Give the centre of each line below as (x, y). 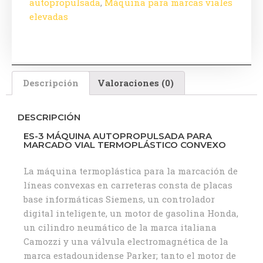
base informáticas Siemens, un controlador (119, 199)
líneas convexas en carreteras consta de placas (128, 185)
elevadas (49, 16)
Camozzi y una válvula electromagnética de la (126, 241)
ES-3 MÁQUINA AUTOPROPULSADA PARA (118, 136)
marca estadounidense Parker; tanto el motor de (130, 255)
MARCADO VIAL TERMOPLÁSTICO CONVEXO (125, 144)
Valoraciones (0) (136, 82)
